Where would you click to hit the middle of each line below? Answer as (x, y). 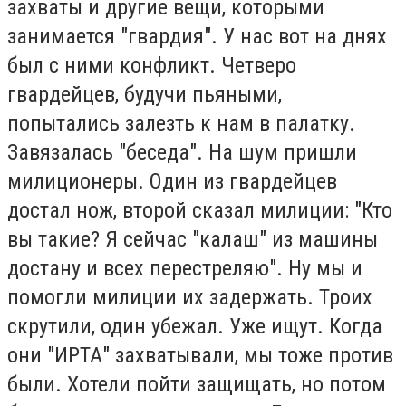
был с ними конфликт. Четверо (152, 65)
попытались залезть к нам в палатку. (181, 123)
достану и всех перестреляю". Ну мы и (185, 268)
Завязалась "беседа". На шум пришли (182, 152)
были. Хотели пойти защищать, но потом (197, 384)
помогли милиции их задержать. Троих (190, 297)
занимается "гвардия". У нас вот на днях (197, 36)
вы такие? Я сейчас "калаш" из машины (193, 239)
